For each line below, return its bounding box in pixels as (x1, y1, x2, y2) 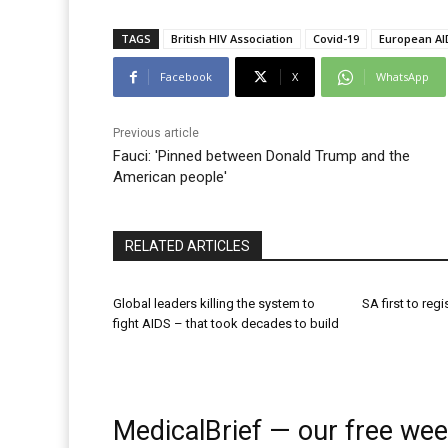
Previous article (113, 126, 199, 141)
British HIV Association (171, 31, 293, 47)
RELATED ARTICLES (125, 238, 250, 255)
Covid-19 (313, 31, 359, 47)
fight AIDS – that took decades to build (113, 316, 339, 332)
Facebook (160, 69, 212, 85)
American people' (113, 168, 227, 187)
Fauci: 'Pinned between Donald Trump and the (113, 147, 410, 166)
